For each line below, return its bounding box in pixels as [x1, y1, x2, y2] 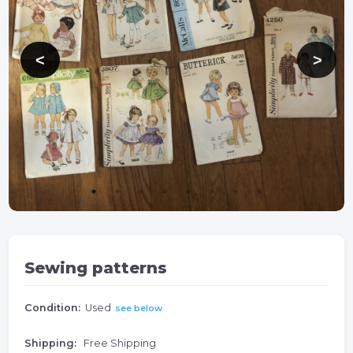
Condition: [24, 302, 81, 314]
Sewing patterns [24, 258, 168, 277]
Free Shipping [81, 337, 157, 349]
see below [115, 303, 163, 314]
